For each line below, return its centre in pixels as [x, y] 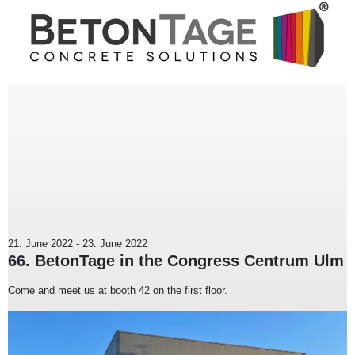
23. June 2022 [115, 244]
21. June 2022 [40, 244]
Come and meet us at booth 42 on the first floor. [118, 291]
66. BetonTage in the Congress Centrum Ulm [176, 261]
